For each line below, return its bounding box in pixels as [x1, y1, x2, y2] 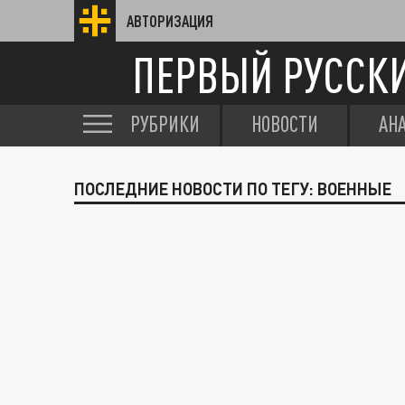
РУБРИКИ [130, 111, 200, 137]
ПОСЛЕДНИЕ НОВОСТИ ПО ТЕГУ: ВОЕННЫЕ [74, 179, 391, 199]
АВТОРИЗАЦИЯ [127, 12, 213, 30]
